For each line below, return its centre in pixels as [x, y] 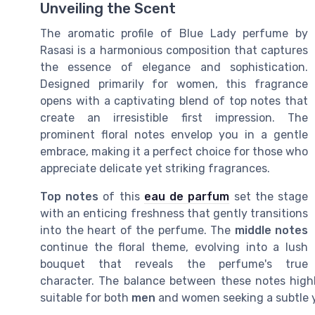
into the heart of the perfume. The [137, 231]
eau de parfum [187, 197]
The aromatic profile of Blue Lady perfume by [174, 34]
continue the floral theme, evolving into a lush [174, 247]
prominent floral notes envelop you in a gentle [174, 135]
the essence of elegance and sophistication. [174, 67]
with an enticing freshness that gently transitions [174, 214]
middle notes [271, 231]
